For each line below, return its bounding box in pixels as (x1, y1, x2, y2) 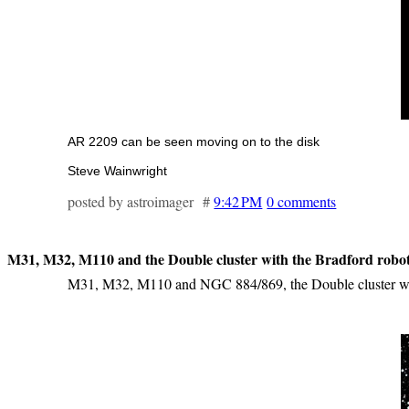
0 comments (267, 191, 337, 211)
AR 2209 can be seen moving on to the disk (68, 133, 320, 149)
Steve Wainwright (68, 163, 168, 178)
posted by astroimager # (68, 191, 215, 211)
